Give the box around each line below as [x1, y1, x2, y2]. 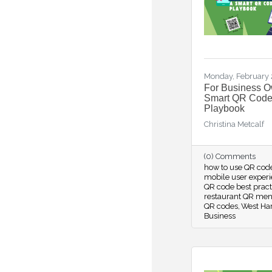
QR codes [204, 202, 238, 211]
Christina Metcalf [204, 120, 264, 129]
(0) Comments [204, 152, 256, 161]
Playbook [204, 103, 245, 114]
